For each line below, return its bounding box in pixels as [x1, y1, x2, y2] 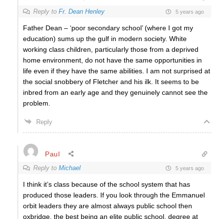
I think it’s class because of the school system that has [23, 180, 190, 188]
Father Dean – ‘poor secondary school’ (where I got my [23, 24, 193, 32]
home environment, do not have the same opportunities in [23, 56, 202, 64]
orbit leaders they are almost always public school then [23, 202, 192, 210]
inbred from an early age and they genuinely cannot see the [23, 88, 208, 96]
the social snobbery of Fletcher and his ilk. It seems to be [23, 78, 199, 86]
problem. [23, 99, 50, 107]
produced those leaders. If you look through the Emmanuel [23, 191, 205, 199]
